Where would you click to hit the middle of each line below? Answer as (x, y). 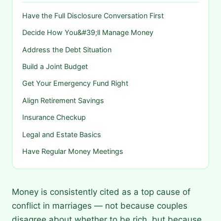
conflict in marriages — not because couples (100, 206)
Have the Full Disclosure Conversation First (93, 15)
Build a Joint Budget (55, 66)
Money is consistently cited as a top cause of (101, 192)
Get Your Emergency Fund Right (75, 83)
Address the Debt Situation (67, 49)
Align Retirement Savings (63, 100)
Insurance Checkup (54, 117)
